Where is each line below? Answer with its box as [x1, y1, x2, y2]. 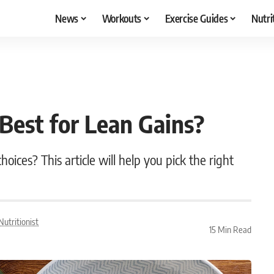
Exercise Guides [165, 11, 228, 25]
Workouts [102, 11, 141, 25]
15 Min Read [209, 223, 251, 235]
